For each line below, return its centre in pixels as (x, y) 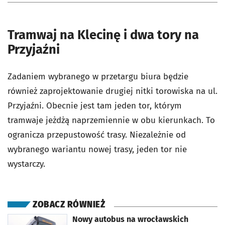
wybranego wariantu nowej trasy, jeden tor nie (97, 150)
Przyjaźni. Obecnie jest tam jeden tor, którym (95, 106)
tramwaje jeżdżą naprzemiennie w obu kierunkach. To (111, 121)
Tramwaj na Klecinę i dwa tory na (103, 35)
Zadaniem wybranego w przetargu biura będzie (98, 77)
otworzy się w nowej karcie (44, 218)
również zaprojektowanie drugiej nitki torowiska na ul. (113, 91)
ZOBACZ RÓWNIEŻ (69, 205)
